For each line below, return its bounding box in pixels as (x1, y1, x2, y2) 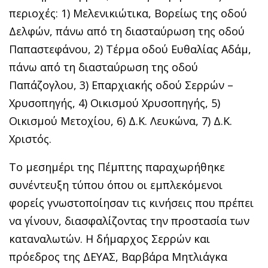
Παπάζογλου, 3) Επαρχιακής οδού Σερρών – (9, 77, 233, 92)
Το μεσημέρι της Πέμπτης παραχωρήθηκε (9, 159, 225, 174)
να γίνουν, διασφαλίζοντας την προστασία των (9, 213, 249, 228)
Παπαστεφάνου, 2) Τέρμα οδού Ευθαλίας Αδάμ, (9, 41, 251, 56)
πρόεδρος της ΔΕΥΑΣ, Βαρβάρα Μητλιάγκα (9, 249, 227, 264)
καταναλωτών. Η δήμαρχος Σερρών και (9, 231, 210, 246)
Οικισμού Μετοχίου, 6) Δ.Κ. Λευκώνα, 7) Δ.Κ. (9, 113, 232, 128)
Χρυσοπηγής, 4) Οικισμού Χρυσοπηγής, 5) (9, 95, 220, 110)
